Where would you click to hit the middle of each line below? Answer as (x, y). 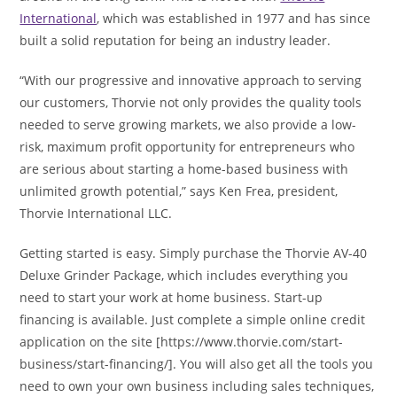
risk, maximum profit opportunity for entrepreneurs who (187, 146)
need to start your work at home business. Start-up (171, 297)
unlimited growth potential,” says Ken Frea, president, (179, 191)
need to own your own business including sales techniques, (197, 385)
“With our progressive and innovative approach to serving (191, 80)
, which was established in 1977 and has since (234, 18)
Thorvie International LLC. (96, 213)
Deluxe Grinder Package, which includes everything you (184, 275)
